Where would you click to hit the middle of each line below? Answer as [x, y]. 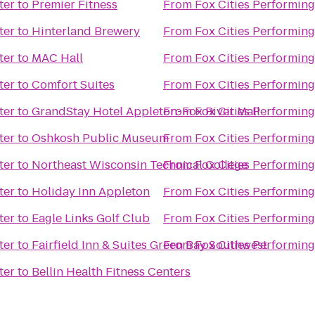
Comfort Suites [73, 85]
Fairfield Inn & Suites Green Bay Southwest [149, 245]
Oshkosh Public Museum [100, 138]
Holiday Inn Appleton [91, 192]
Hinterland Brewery [86, 31]
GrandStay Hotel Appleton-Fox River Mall [146, 111]
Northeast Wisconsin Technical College [140, 165]
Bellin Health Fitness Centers [111, 272]
